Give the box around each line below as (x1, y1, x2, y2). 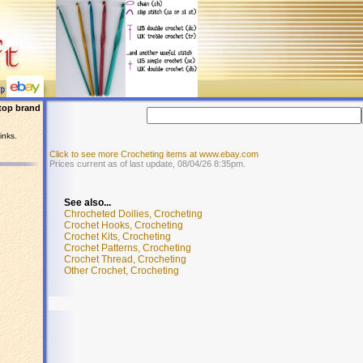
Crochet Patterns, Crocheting (64, 242, 191, 254)
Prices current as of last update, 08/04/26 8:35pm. (49, 159, 246, 169)
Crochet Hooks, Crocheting (64, 220, 183, 231)
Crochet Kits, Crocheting (64, 231, 171, 242)
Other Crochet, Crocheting (64, 265, 179, 276)
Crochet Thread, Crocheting (64, 254, 186, 265)
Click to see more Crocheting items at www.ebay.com (49, 149, 258, 159)
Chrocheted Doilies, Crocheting (64, 208, 203, 220)
